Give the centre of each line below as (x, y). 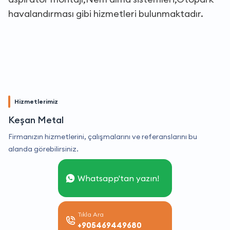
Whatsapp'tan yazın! (118, 178)
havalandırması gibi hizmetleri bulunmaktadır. (106, 13)
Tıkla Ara (91, 214)
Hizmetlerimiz (36, 101)
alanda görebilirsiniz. (43, 149)
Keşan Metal (36, 120)
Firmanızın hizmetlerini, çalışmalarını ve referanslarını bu (103, 136)
